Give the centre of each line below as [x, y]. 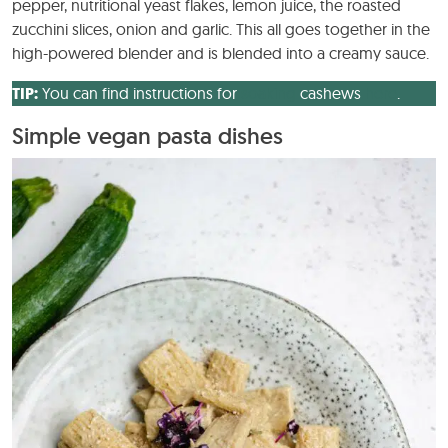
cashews [330, 92]
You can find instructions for [139, 92]
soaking [268, 92]
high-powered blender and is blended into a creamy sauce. [220, 52]
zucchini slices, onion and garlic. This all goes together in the [221, 28]
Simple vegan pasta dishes [147, 135]
